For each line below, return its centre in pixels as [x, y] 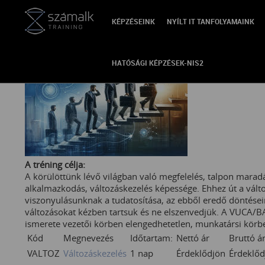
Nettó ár [193, 238]
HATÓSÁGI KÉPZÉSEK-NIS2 [158, 63]
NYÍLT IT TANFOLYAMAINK [211, 21]
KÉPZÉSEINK [133, 21]
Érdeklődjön [201, 253]
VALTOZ [43, 253]
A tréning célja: [55, 164]
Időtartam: [151, 238]
